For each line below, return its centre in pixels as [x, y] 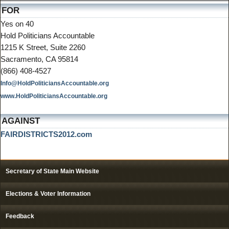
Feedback [20, 216]
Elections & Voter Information [48, 194]
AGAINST [21, 121]
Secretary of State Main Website [52, 171]
